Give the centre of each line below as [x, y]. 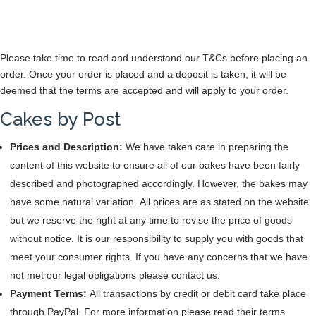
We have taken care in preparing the [207, 147]
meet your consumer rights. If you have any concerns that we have [159, 257]
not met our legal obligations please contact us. [115, 275]
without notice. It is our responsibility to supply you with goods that [157, 238]
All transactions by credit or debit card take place [198, 293]
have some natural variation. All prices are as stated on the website [159, 202]
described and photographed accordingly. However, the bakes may [159, 183]
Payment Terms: [50, 293]
